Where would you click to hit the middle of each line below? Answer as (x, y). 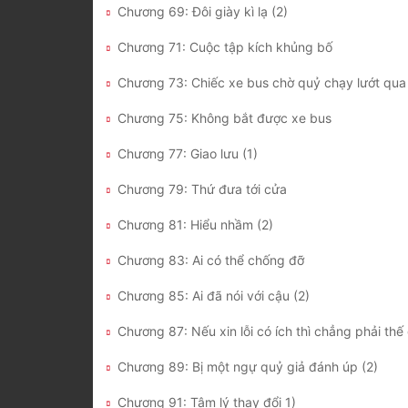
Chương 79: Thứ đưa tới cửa (202, 189)
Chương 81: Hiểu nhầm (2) (195, 225)
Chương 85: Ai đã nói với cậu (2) (214, 296)
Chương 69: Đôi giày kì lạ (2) (203, 12)
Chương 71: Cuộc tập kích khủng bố (225, 47)
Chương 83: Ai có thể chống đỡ (211, 260)
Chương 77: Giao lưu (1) (188, 154)
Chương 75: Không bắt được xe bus (224, 118)
